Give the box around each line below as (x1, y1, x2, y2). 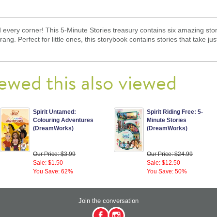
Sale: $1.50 (33, 159, 63, 167)
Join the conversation (78, 197, 139, 205)
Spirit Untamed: (33, 108, 76, 116)
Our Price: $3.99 (33, 151, 76, 158)
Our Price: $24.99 (147, 151, 193, 158)
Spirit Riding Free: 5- (147, 108, 203, 116)
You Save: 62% (33, 168, 73, 175)
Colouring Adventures (33, 117, 93, 124)
